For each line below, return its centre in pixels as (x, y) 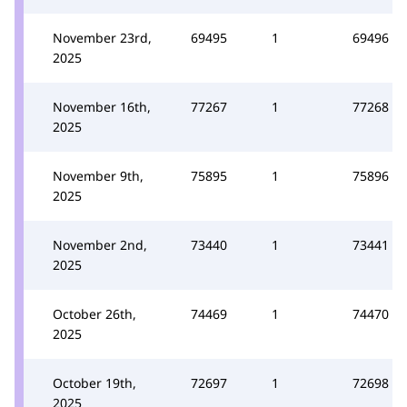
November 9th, (98, 175)
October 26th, (94, 313)
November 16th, (102, 106)
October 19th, (94, 382)
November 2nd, (100, 244)
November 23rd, (102, 37)
